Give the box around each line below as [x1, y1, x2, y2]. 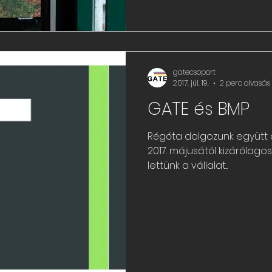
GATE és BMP [148, 97, 250, 121]
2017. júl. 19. [173, 78, 209, 88]
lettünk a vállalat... [148, 158, 228, 172]
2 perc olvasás [220, 78, 270, 88]
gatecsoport [173, 66, 216, 77]
